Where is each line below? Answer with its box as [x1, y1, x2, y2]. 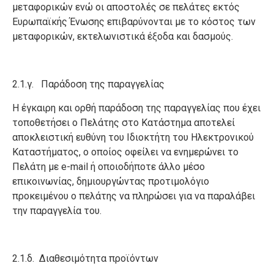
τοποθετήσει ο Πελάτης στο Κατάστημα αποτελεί [12, 117, 235, 128]
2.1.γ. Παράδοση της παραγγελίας [12, 78, 167, 90]
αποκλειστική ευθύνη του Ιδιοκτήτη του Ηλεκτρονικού [12, 131, 254, 143]
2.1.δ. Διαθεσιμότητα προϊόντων [12, 253, 161, 264]
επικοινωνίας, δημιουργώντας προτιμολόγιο [12, 176, 209, 187]
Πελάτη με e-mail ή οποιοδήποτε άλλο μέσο [12, 161, 205, 172]
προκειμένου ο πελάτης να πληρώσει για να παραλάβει [12, 190, 255, 202]
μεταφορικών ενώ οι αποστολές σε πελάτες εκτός [12, 1, 240, 13]
